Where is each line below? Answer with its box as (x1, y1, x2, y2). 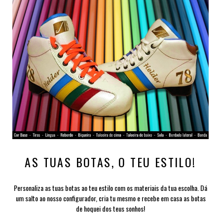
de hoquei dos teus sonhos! (76, 203, 145, 214)
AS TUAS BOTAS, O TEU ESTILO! (25, 152, 196, 171)
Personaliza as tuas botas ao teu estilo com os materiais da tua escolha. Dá (14, 182, 207, 193)
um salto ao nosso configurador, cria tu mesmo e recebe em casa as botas (15, 192, 206, 203)
